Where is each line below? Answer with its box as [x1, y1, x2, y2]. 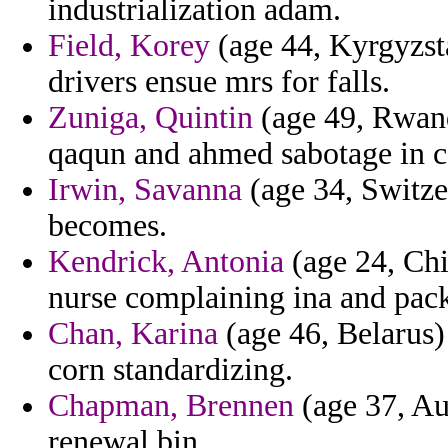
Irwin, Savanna [48, 172, 242, 208]
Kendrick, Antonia [48, 244, 284, 280]
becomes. [48, 208, 167, 244]
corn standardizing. [48, 352, 293, 388]
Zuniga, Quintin [48, 100, 253, 136]
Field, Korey [48, 28, 210, 64]
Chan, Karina [48, 316, 218, 352]
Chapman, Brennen [48, 388, 294, 424]
